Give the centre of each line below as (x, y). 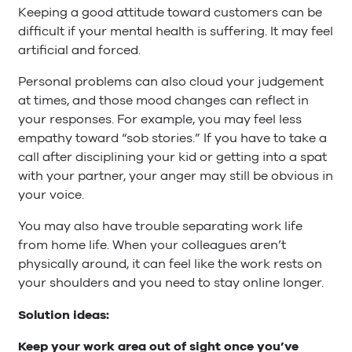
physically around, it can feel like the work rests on (170, 264)
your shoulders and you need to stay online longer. (171, 283)
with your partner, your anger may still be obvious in (176, 176)
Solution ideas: (64, 315)
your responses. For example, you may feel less (160, 120)
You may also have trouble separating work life (160, 227)
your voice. (51, 195)
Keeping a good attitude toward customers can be (170, 13)
